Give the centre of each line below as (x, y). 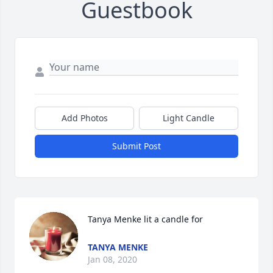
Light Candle (189, 118)
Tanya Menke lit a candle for (145, 219)
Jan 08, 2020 (112, 260)
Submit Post (136, 146)
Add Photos (84, 118)
